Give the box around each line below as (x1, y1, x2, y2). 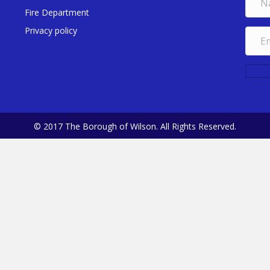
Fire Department (24, 7, 89, 18)
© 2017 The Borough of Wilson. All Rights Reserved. (34, 121, 236, 132)
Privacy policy (24, 25, 77, 36)
